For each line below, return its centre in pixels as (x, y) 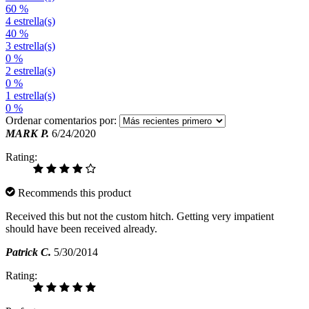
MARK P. (27, 134)
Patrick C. (28, 252)
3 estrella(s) (30, 46)
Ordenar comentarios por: (61, 121)
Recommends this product (73, 193)
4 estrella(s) (30, 21)
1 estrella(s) (30, 96)
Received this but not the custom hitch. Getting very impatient (140, 217)
